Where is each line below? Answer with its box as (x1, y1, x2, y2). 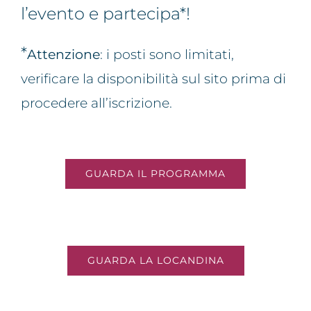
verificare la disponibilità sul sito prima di (21, 71, 286, 87)
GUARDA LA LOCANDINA (87, 254, 224, 267)
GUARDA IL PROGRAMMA (85, 167, 226, 180)
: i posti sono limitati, (100, 47, 234, 63)
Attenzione (27, 47, 100, 63)
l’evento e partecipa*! (21, 3, 190, 24)
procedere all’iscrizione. (21, 95, 172, 112)
